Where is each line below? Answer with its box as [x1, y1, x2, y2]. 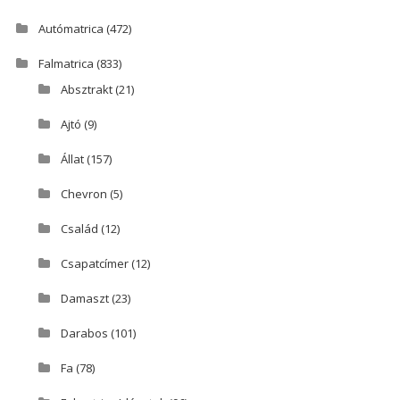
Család [60, 221, 98, 237]
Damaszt [60, 290, 109, 307]
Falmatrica [37, 55, 94, 72]
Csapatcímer [60, 255, 129, 272]
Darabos [60, 325, 108, 342]
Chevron [60, 186, 107, 203]
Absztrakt [60, 81, 112, 98]
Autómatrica [37, 21, 104, 37]
